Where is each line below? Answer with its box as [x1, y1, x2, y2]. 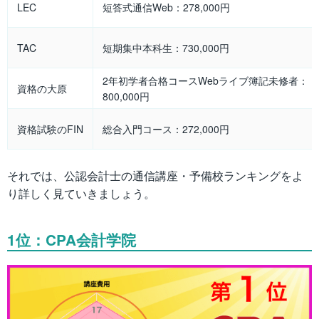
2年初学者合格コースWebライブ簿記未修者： [103, 73, 308, 88]
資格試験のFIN [17, 122, 83, 137]
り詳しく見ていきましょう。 [7, 185, 155, 202]
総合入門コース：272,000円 [103, 122, 229, 137]
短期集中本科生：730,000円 [103, 41, 229, 56]
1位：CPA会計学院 [7, 229, 136, 250]
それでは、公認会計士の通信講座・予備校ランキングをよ [7, 167, 303, 184]
